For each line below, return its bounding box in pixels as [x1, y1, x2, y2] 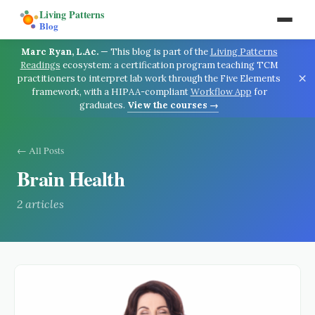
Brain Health [17, 164, 125, 193]
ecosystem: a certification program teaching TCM [62, 59, 278, 71]
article [22, 197, 59, 211]
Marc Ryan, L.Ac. [20, 46, 98, 58]
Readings [20, 59, 60, 71]
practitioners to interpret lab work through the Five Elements [18, 72, 281, 84]
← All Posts [17, 144, 64, 157]
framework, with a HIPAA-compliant [31, 86, 188, 98]
